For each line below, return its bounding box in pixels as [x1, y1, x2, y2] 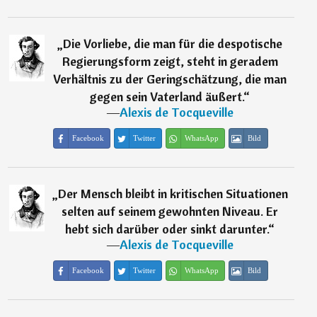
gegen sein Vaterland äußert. [90, 88, 244, 105]
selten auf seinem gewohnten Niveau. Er [62, 203, 279, 220]
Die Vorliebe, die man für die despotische [63, 35, 283, 52]
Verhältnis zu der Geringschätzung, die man [53, 71, 287, 88]
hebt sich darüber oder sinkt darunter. [65, 221, 269, 238]
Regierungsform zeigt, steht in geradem [62, 53, 278, 70]
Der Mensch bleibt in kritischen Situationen [57, 185, 288, 202]
